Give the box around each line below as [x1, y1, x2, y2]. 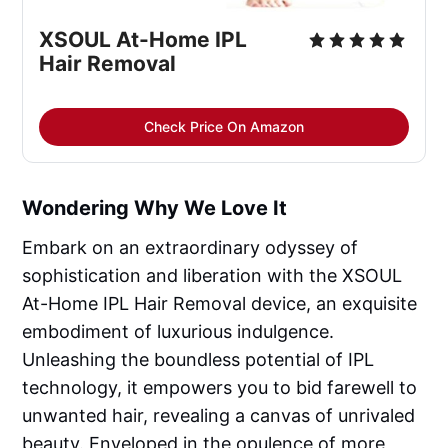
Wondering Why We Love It [22, 195, 288, 220]
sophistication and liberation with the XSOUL [22, 264, 403, 286]
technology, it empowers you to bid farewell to [22, 376, 418, 398]
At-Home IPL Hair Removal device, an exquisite [22, 292, 418, 314]
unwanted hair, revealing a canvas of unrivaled [22, 404, 416, 426]
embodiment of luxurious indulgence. [22, 320, 335, 342]
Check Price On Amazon [144, 117, 304, 135]
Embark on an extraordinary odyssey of [22, 236, 359, 258]
